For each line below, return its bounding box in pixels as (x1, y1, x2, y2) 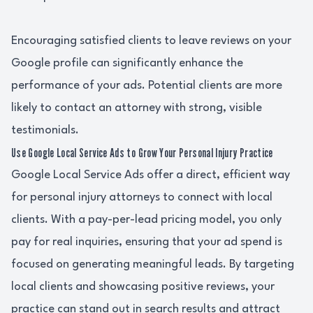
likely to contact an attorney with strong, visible (11, 102, 262, 114)
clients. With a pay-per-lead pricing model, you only (11, 214, 282, 226)
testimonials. (11, 124, 79, 136)
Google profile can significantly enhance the (11, 57, 243, 69)
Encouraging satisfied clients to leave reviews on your (11, 35, 291, 47)
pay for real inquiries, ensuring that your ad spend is (11, 236, 282, 248)
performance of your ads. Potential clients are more (11, 80, 282, 92)
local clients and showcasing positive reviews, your (11, 281, 275, 293)
